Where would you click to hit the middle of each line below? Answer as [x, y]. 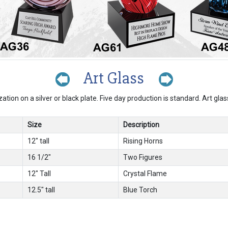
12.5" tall [41, 190]
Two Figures [143, 158]
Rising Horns [143, 141]
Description [141, 125]
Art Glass [112, 78]
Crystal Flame [145, 174]
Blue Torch [140, 190]
